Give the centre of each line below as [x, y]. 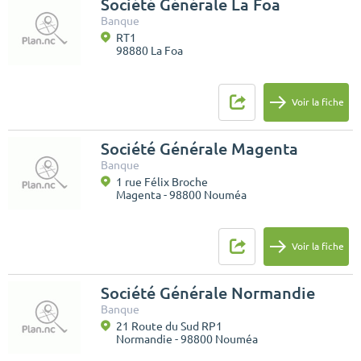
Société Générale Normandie [208, 293]
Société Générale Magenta [199, 148]
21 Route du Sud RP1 [169, 326]
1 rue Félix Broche [162, 182]
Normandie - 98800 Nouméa [187, 339]
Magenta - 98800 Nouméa [181, 195]
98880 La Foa [149, 50]
